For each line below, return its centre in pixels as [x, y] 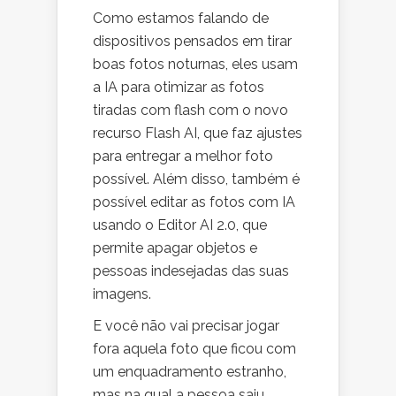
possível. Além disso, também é [196, 179]
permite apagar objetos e [175, 247]
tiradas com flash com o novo [190, 110]
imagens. [124, 293]
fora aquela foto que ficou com [194, 348]
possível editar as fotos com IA [194, 202]
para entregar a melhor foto [183, 156]
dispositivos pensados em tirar [192, 41]
